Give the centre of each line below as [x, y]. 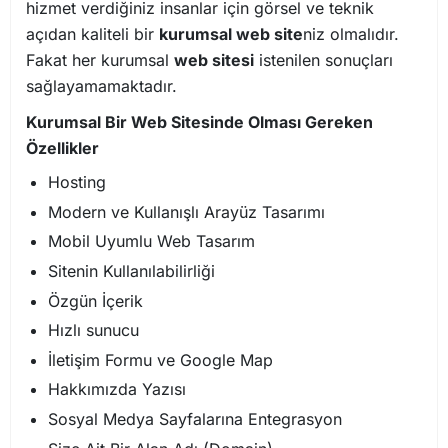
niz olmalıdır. [351, 34]
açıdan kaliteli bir [92, 34]
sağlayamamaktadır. [104, 86]
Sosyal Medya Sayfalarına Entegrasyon [195, 418]
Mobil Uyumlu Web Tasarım [152, 241]
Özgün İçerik [96, 300]
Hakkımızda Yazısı [117, 389]
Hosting [77, 182]
